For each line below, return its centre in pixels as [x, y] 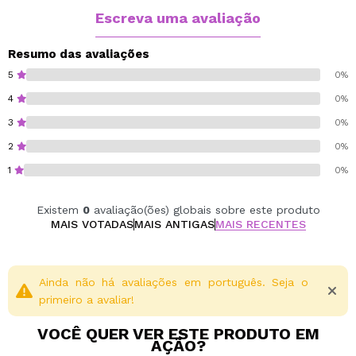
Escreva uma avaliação [178, 18]
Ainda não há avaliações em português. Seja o [174, 282]
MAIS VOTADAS [92, 224]
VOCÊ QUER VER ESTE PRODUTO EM [178, 334]
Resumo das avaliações [79, 54]
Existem [59, 210]
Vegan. [27, 14]
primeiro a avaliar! [87, 300]
